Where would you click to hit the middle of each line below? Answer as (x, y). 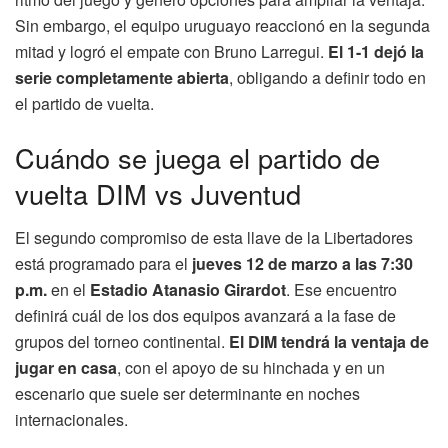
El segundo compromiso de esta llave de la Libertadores (214, 238)
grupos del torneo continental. (122, 342)
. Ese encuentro (341, 290)
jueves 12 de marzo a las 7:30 (302, 264)
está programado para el (103, 264)
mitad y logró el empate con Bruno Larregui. (171, 52)
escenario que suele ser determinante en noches (187, 394)
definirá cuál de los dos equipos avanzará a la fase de (205, 316)
